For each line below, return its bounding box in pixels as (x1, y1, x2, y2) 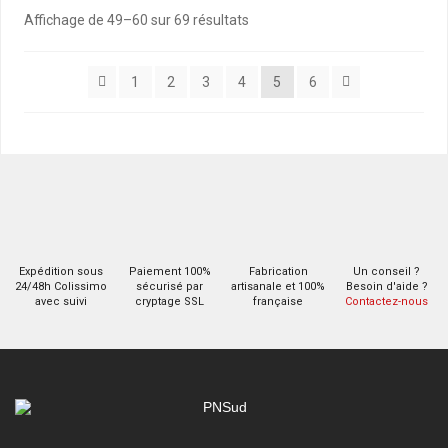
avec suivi (35, 295, 88, 309)
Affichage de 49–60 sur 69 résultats (23, 12, 249, 29)
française (253, 295, 304, 309)
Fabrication (248, 265, 308, 279)
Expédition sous (19, 265, 104, 279)
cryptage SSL (135, 295, 205, 309)
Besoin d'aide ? (345, 280, 428, 294)
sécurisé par (136, 280, 204, 294)
